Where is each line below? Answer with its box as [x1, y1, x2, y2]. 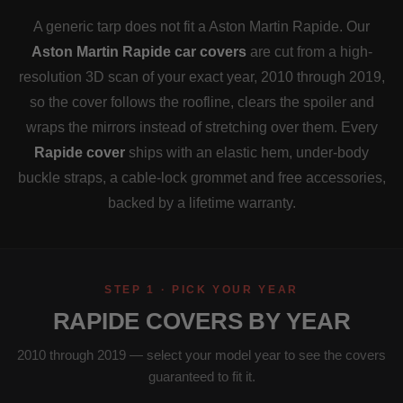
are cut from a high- [246, 44, 372, 60]
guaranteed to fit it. [148, 369, 255, 385]
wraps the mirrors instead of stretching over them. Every [25, 120, 378, 136]
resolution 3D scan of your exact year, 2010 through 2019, [18, 69, 385, 85]
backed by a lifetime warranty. [107, 195, 296, 211]
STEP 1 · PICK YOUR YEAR [104, 283, 299, 297]
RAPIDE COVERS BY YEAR [52, 308, 351, 336]
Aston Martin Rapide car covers [31, 44, 246, 60]
